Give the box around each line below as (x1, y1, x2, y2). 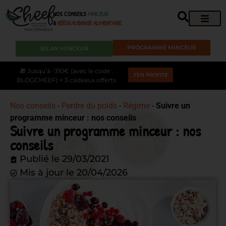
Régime (123, 101, 150, 111)
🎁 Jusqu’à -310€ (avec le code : (20, 67, 114, 75)
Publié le (20, 153, 60, 165)
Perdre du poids (62, 101, 117, 111)
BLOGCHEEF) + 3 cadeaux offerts (17, 76, 117, 84)
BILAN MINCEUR (40, 45, 89, 52)
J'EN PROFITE (133, 72, 168, 78)
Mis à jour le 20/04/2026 (20, 167, 128, 179)
